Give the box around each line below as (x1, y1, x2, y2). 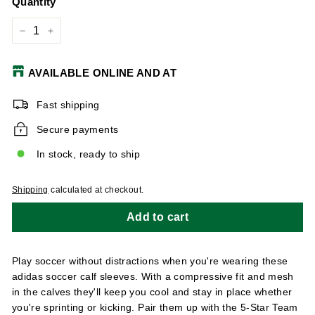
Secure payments (37, 123, 119, 135)
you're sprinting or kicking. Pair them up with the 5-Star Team (12, 301, 298, 313)
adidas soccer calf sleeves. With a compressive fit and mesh (12, 270, 294, 282)
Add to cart (126, 210, 189, 223)
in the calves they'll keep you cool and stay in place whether (12, 285, 292, 297)
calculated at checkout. (48, 185, 144, 195)
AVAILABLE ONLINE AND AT (28, 67, 177, 79)
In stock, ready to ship (37, 148, 141, 160)
